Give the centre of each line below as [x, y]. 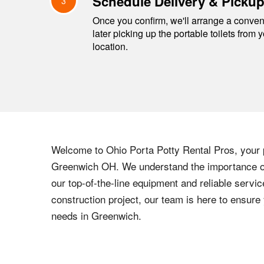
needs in [71, 215]
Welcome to [79, 149]
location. [110, 46]
